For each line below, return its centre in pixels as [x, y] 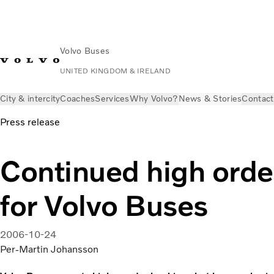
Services [112, 99]
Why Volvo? [154, 99]
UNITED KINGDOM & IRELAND [115, 71]
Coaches [78, 99]
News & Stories [210, 99]
